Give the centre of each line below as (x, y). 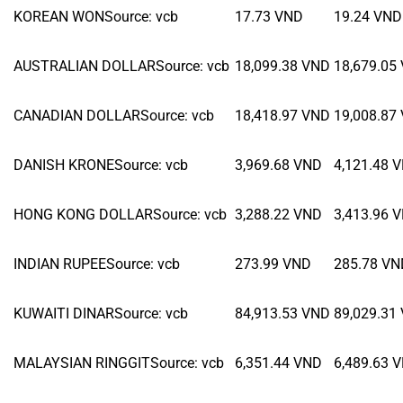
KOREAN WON (59, 16)
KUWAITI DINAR (64, 313)
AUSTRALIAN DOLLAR (85, 66)
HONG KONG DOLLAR (83, 214)
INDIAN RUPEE (60, 264)
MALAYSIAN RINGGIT (82, 363)
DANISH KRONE (64, 165)
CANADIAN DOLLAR (77, 115)
